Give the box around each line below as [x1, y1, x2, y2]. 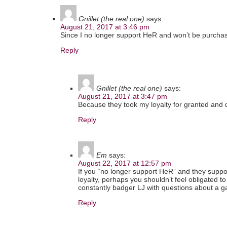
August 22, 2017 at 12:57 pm [78, 159, 171, 168]
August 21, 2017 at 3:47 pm [78, 92, 167, 101]
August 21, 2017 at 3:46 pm [60, 23, 149, 31]
